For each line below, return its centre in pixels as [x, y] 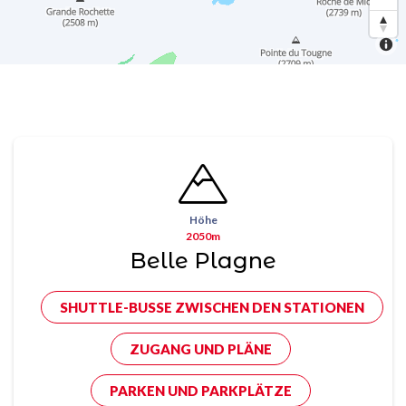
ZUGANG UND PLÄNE [201, 349]
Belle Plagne [203, 261]
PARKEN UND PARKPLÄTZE [201, 391]
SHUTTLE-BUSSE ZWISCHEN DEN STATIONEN [212, 307]
